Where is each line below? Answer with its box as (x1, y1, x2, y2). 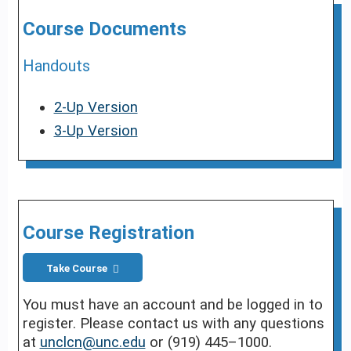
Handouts (22, 56, 90, 75)
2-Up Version (53, 98, 138, 116)
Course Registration (22, 221, 194, 244)
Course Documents (22, 17, 186, 40)
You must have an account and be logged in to (22, 296, 323, 313)
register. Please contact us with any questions (22, 315, 324, 332)
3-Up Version (53, 121, 138, 139)
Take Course (45, 262, 107, 274)
